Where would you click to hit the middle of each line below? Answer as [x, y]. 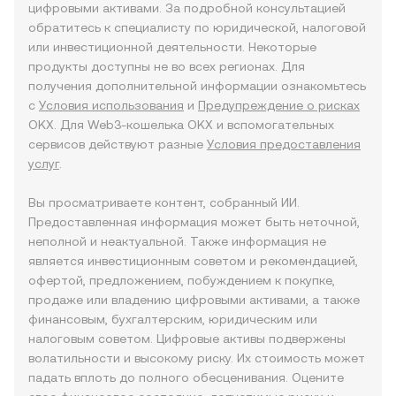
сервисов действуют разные [118, 144]
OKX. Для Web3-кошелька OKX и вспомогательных [181, 125]
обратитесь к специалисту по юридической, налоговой [197, 27]
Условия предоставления [284, 144]
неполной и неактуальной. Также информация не [177, 241]
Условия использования [111, 105]
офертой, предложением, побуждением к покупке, [182, 280]
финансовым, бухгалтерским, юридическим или [173, 319]
